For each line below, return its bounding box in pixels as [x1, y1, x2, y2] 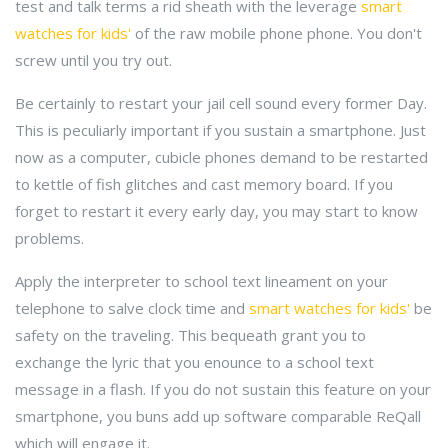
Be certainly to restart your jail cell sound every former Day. [15, 93, 427, 113]
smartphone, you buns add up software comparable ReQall [15, 406, 421, 426]
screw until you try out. [15, 50, 172, 70]
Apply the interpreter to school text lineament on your [15, 271, 388, 291]
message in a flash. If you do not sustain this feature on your [15, 379, 431, 399]
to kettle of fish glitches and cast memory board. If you [15, 174, 393, 194]
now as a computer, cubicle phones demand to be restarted [15, 147, 428, 167]
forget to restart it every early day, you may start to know [15, 201, 418, 221]
